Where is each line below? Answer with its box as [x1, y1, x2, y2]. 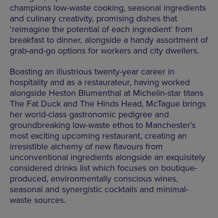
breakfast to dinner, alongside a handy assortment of [10, 34, 208, 45]
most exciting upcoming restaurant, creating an [10, 130, 187, 141]
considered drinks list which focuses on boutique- [10, 162, 197, 173]
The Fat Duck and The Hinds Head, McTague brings [10, 98, 206, 109]
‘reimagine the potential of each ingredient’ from [10, 23, 193, 35]
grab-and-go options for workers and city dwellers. [10, 45, 199, 56]
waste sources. [10, 194, 66, 205]
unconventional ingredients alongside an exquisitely [10, 151, 205, 163]
